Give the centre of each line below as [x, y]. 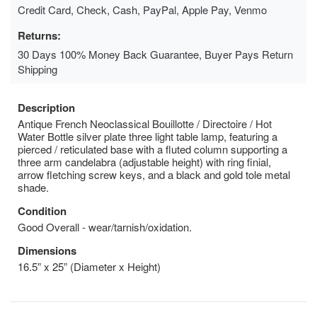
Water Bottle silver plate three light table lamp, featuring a [148, 136]
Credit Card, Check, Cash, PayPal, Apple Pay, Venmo [142, 9]
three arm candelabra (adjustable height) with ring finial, [144, 161]
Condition [42, 211]
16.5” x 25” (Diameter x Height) [89, 266]
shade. [33, 187]
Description [46, 107]
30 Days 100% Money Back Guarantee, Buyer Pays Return [155, 54]
